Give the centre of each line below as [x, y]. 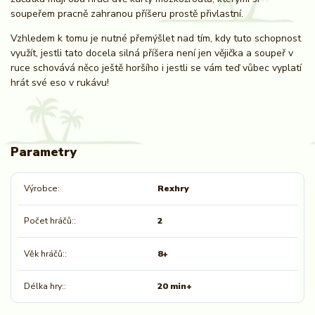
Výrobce [40, 189]
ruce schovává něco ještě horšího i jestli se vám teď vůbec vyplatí [156, 67]
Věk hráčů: [44, 253]
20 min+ [174, 286]
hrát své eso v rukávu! [60, 82]
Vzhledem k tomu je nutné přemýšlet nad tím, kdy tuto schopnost [156, 38]
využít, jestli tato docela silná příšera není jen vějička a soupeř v [152, 53]
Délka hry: [44, 286]
